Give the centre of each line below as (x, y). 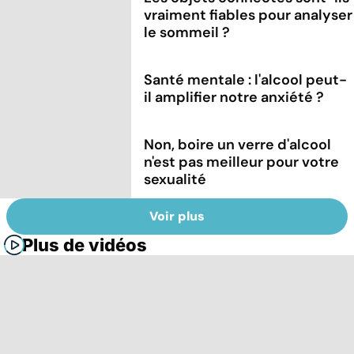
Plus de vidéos (85, 245)
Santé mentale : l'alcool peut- (246, 79)
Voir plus (177, 217)
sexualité (175, 179)
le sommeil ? (187, 32)
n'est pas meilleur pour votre (242, 162)
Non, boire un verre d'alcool (238, 144)
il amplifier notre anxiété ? (234, 97)
